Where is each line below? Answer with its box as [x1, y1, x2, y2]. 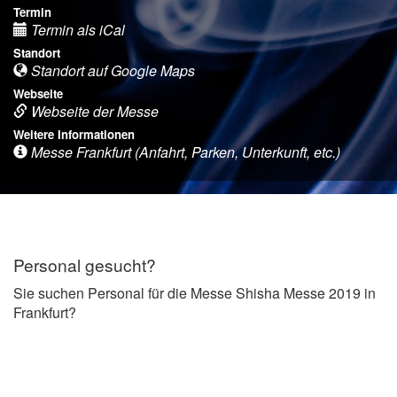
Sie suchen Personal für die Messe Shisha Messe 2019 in [13, 282, 376, 303]
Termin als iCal [27, 19, 125, 40]
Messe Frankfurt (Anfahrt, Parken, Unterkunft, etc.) [27, 141, 340, 162]
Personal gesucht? [13, 252, 156, 276]
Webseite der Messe [27, 100, 159, 121]
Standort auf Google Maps [27, 59, 195, 81]
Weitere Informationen [13, 125, 135, 143]
